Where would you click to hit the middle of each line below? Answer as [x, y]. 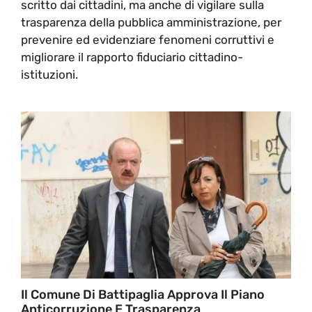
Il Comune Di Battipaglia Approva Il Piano [143, 294]
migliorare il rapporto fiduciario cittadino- [132, 57]
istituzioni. [49, 74]
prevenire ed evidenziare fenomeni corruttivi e [148, 39]
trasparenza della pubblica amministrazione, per [151, 22]
